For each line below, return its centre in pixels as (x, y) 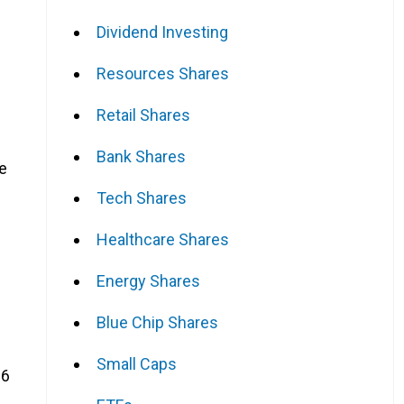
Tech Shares (142, 197)
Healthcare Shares (163, 239)
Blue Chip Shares (157, 322)
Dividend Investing (162, 32)
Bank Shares (141, 156)
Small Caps (137, 363)
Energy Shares (148, 280)
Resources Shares (163, 73)
